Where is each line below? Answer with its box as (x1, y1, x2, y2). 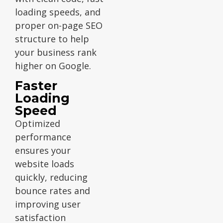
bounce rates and (15, 184, 90, 197)
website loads (15, 157, 74, 170)
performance (15, 130, 71, 143)
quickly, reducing (15, 171, 88, 183)
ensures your (15, 144, 71, 156)
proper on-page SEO (15, 19, 103, 31)
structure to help (15, 32, 89, 45)
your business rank (15, 46, 97, 58)
